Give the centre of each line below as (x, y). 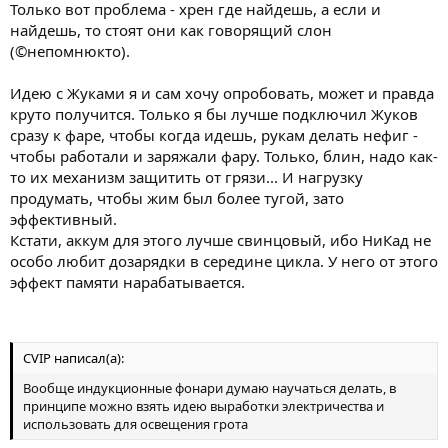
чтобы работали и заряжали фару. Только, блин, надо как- (224, 155)
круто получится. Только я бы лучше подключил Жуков (214, 113)
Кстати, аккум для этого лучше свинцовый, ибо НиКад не (220, 239)
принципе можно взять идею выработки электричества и (203, 406)
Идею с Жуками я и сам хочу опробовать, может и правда (222, 92)
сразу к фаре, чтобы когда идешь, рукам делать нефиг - (214, 134)
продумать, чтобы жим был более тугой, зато (177, 197)
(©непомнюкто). (70, 50)
